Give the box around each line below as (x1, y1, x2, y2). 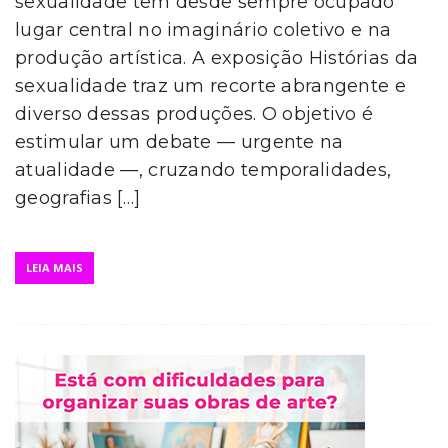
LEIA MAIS (26, 260, 83, 276)
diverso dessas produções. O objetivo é (15, 103, 374, 126)
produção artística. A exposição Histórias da (15, 47, 419, 70)
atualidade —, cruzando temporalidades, (15, 159, 392, 182)
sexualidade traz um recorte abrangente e (15, 75, 406, 98)
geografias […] (15, 187, 141, 210)
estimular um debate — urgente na (15, 131, 344, 154)
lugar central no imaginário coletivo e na (15, 19, 392, 42)
